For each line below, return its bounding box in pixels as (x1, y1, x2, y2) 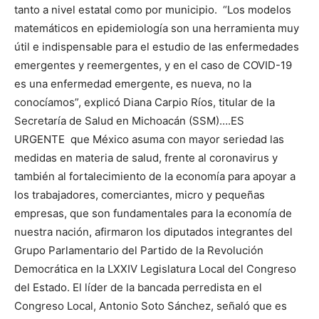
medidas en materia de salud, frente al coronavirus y (14, 151, 278, 165)
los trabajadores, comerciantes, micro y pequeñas (14, 188, 265, 202)
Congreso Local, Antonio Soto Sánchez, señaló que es (14, 299, 287, 313)
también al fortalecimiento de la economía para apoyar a (14, 169, 296, 184)
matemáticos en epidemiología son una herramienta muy (14, 21, 299, 36)
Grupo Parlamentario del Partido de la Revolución (14, 244, 263, 258)
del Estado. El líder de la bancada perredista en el (14, 281, 262, 295)
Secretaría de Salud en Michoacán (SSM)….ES (14, 114, 244, 128)
